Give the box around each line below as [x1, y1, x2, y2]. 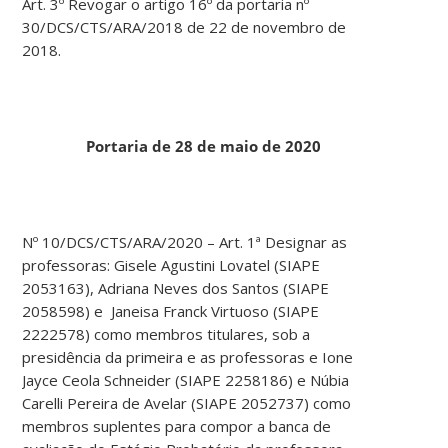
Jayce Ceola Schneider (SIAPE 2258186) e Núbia [22, 370, 350, 391]
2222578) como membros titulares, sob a [22, 324, 311, 345]
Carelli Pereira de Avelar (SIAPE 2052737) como [22, 393, 352, 414]
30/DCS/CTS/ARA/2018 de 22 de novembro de [22, 17, 347, 38]
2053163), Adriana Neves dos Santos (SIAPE [22, 278, 330, 299]
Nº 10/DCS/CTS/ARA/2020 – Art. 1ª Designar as [22, 232, 348, 253]
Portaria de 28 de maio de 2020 [86, 136, 322, 157]
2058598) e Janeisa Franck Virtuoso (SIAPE [22, 301, 320, 322]
